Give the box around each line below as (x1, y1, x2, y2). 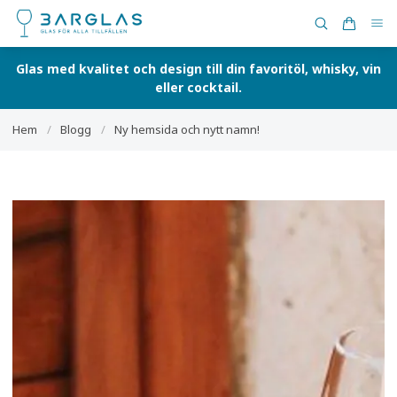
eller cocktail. (155, 78, 242, 96)
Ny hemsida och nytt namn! (114, 121, 260, 137)
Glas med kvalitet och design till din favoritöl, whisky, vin (16, 59, 381, 77)
